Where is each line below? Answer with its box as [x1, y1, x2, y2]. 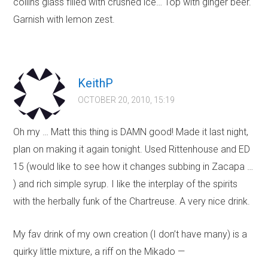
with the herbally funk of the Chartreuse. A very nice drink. [13, 196, 251, 208]
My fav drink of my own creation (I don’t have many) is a [13, 229, 248, 240]
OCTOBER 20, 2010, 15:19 [78, 95, 175, 105]
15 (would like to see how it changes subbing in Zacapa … [13, 161, 254, 173]
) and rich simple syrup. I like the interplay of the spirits [13, 178, 238, 190]
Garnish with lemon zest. [13, 14, 115, 26]
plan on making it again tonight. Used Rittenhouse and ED [13, 144, 251, 156]
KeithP [78, 76, 114, 91]
